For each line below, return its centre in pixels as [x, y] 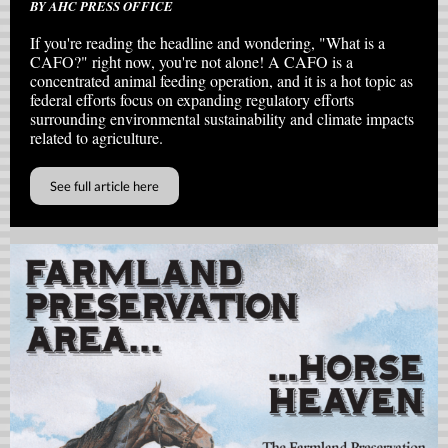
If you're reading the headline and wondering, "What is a [207, 42]
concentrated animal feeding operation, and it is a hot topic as [221, 80]
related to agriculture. [96, 137]
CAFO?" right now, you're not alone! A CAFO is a [191, 61]
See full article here [104, 186]
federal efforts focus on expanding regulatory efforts [192, 99]
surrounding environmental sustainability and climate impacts [222, 118]
